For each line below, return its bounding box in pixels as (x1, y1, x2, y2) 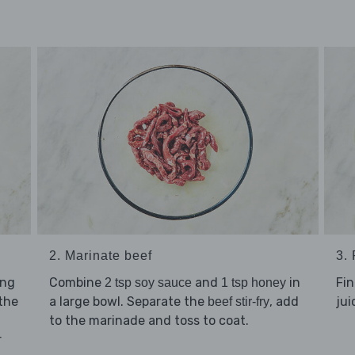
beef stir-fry (207, 295, 269, 309)
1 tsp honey (220, 276, 286, 290)
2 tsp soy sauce (104, 276, 192, 290)
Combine (48, 275, 105, 291)
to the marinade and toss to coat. (48, 313, 249, 329)
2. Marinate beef (48, 249, 152, 263)
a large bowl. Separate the (48, 294, 208, 310)
